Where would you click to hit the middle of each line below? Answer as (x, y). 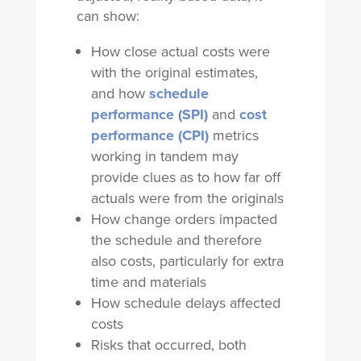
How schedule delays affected (185, 303)
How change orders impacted (184, 219)
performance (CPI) (149, 135)
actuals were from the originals (187, 198)
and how (120, 93)
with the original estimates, (174, 73)
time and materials (148, 282)
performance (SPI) (149, 114)
